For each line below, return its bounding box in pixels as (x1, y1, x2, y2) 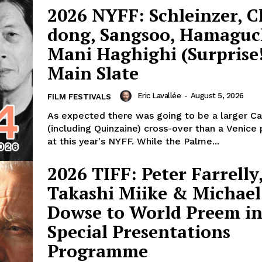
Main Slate (47, 61, 139, 85)
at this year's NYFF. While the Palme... (47, 135, 219, 147)
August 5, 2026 (190, 91, 244, 100)
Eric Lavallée (137, 91, 181, 100)
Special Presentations (47, 220, 230, 244)
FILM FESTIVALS (47, 92, 111, 101)
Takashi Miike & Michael (47, 181, 261, 205)
